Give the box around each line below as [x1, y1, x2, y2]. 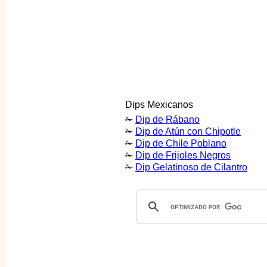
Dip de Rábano [135, 114, 200, 125]
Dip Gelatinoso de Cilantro [135, 162, 247, 173]
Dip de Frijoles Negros [135, 150, 231, 161]
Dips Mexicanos [125, 99, 193, 110]
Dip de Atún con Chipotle [135, 126, 241, 137]
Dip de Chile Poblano [135, 138, 226, 149]
